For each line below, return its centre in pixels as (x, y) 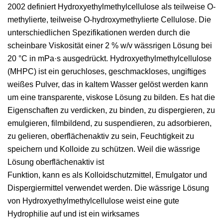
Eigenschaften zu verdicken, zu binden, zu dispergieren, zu (111, 110)
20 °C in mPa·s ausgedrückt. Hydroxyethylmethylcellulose (110, 58)
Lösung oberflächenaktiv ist (56, 162)
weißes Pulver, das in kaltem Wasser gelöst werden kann (108, 84)
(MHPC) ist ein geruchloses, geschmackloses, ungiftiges (107, 71)
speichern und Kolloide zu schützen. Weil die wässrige (104, 149)
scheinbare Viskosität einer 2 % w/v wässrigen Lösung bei (110, 46)
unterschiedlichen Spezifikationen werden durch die (99, 33)
